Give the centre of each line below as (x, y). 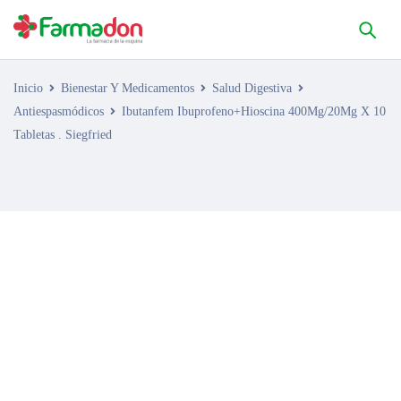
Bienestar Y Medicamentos (128, 88)
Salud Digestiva (252, 88)
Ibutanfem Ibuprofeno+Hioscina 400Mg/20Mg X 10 (254, 111)
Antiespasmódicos (59, 111)
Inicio (28, 88)
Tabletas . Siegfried (63, 135)
